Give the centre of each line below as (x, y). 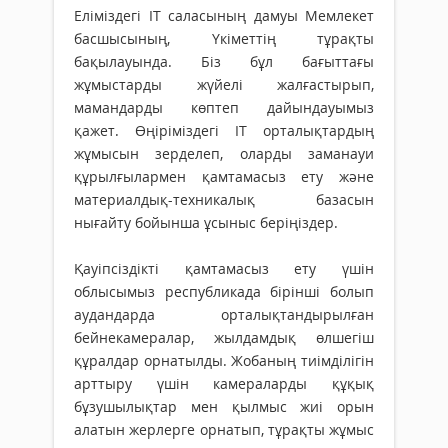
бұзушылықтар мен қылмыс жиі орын (224, 407)
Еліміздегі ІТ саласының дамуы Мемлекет (224, 16)
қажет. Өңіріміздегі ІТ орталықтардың (224, 131)
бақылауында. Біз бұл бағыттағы (224, 62)
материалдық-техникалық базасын (224, 200)
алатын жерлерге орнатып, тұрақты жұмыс (224, 430)
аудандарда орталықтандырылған (224, 315)
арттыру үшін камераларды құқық (224, 384)
